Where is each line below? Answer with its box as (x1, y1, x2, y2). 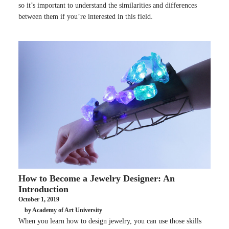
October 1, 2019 (18, 195, 59, 203)
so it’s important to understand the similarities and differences (18, 1, 197, 9)
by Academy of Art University (25, 207, 102, 214)
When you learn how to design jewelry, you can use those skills (18, 217, 201, 225)
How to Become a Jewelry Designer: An (18, 173, 175, 184)
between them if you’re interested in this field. (18, 12, 153, 20)
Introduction (18, 184, 68, 194)
